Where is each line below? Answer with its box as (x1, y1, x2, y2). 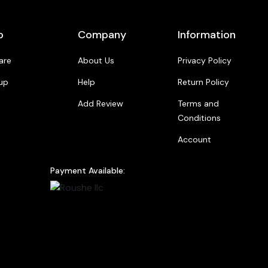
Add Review (77, 98, 123, 109)
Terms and (177, 98, 219, 109)
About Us (77, 55, 114, 66)
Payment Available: (50, 165, 126, 176)
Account (177, 134, 211, 145)
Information (177, 28, 236, 42)
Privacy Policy (177, 55, 232, 66)
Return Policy (177, 77, 229, 88)
